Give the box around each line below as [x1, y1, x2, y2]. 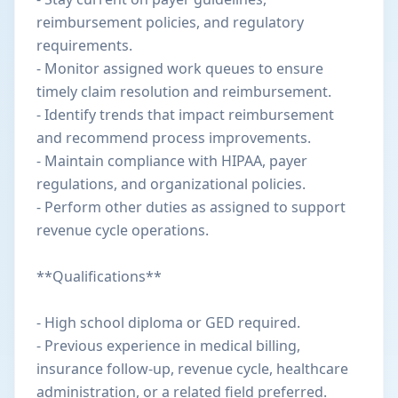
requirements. [36, 36, 132, 55]
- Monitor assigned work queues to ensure [36, 59, 323, 78]
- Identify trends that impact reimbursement [36, 105, 334, 124]
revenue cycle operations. [36, 220, 209, 240]
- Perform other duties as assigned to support [36, 197, 346, 217]
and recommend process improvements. [36, 128, 311, 147]
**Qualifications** [36, 267, 162, 286]
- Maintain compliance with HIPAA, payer [36, 151, 307, 171]
